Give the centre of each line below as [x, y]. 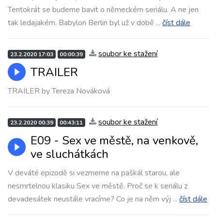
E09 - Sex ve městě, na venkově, [114, 140]
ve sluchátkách [70, 154]
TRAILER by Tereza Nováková [59, 91]
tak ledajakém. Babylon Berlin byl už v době [81, 23]
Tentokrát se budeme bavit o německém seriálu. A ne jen [103, 10]
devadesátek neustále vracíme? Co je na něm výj [89, 199]
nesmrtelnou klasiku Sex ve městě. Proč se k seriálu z [98, 186]
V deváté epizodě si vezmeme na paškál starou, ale [94, 173]
